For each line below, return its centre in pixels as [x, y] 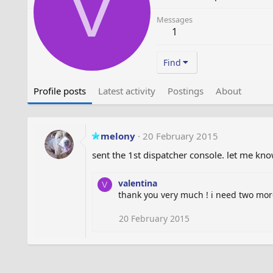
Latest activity [126, 90]
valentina [137, 183]
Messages [174, 19]
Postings [185, 90]
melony [118, 136]
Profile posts [59, 90]
